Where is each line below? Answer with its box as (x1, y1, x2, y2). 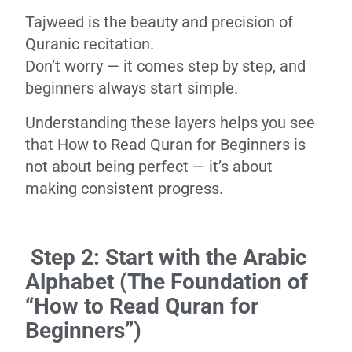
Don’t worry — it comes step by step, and (25, 57, 306, 75)
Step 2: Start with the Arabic (25, 244, 307, 270)
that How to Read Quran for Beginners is (25, 135, 306, 154)
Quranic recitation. (25, 35, 154, 53)
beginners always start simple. (25, 79, 238, 97)
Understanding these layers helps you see (25, 113, 315, 132)
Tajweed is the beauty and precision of (25, 13, 293, 31)
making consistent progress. (25, 179, 223, 198)
